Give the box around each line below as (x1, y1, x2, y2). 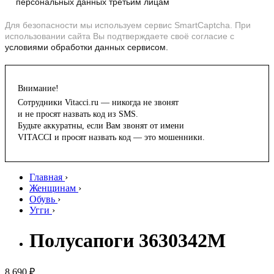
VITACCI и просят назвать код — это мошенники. (18, 133, 205, 143)
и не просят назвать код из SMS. (18, 109, 138, 119)
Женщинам (29, 183, 76, 194)
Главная (29, 172, 62, 183)
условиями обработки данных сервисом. (5, 42, 168, 53)
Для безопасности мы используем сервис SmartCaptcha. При (5, 20, 251, 31)
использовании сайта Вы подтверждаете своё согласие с (5, 31, 234, 42)
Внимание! (18, 84, 59, 94)
